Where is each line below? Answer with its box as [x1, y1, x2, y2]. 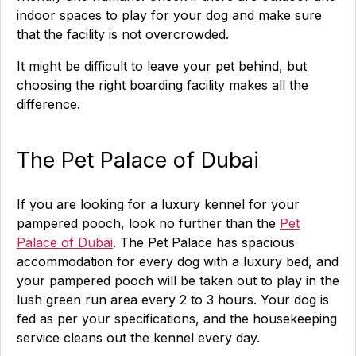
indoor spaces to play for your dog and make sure [17, 7, 322, 23]
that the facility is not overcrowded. [17, 26, 229, 42]
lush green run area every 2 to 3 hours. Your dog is [17, 292, 329, 308]
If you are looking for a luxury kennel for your [17, 196, 300, 212]
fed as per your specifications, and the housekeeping [17, 311, 337, 327]
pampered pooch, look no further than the [17, 215, 280, 231]
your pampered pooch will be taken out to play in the [17, 273, 339, 288]
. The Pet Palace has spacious [113, 234, 295, 250]
